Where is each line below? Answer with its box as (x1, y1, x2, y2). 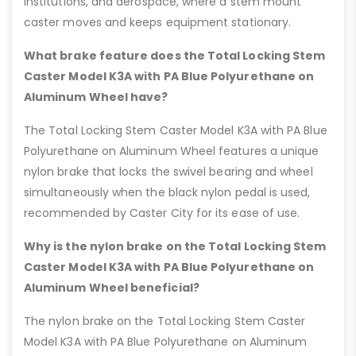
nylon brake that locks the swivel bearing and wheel (24, 164, 313, 180)
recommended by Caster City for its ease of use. (24, 205, 300, 222)
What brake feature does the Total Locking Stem (24, 48, 326, 64)
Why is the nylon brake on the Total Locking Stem (24, 238, 327, 255)
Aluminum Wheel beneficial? (24, 280, 199, 296)
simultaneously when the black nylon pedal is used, (24, 184, 311, 201)
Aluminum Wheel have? (24, 89, 168, 106)
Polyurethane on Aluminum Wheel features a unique (24, 143, 319, 160)
